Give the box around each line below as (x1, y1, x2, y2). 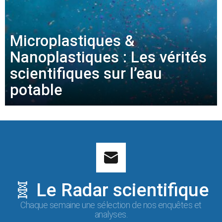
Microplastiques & (10, 32, 135, 51)
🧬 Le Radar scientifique (13, 179, 209, 201)
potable (10, 81, 62, 100)
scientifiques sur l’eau (10, 64, 162, 83)
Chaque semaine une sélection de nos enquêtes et (20, 200, 202, 211)
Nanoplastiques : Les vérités (10, 48, 207, 67)
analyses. (94, 209, 128, 220)
